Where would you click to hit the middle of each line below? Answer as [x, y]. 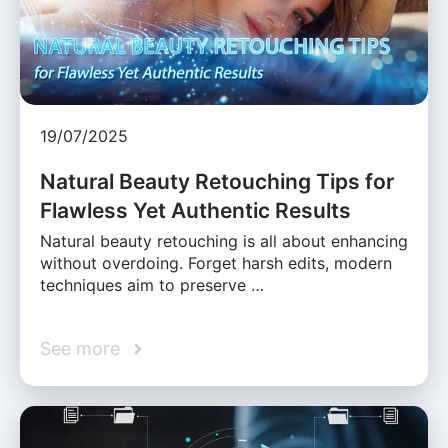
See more [80, 349]
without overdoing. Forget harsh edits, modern [216, 263]
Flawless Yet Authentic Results [195, 211]
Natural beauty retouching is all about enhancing [224, 241]
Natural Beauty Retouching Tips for [217, 182]
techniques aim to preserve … [152, 285]
